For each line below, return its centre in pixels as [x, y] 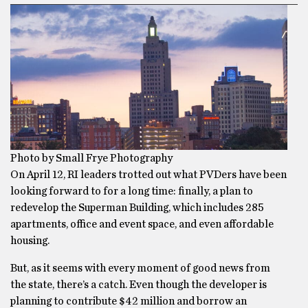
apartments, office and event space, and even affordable [142, 224]
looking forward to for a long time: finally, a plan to [132, 191]
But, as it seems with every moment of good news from [140, 268]
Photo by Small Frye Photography [91, 158]
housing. [30, 241]
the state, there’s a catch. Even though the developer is [139, 285]
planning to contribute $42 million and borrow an [129, 301]
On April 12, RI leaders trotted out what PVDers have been [148, 175]
